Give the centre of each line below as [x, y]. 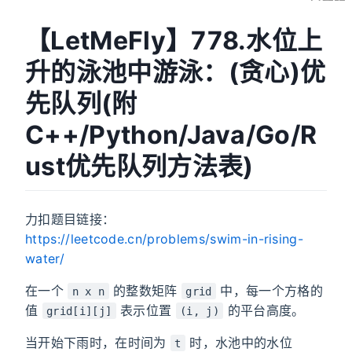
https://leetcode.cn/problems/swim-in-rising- [165, 238]
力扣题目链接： [70, 219]
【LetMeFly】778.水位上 [174, 40]
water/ [45, 258]
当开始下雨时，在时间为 [98, 342]
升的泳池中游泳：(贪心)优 [176, 72]
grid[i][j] [79, 311]
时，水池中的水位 [239, 342]
